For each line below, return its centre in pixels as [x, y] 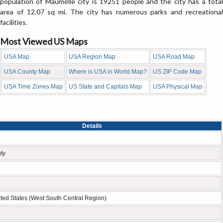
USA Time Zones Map [33, 87]
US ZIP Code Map [177, 72]
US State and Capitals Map [105, 87]
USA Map [17, 57]
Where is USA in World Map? [108, 72]
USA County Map [27, 72]
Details [92, 126]
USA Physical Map [178, 87]
